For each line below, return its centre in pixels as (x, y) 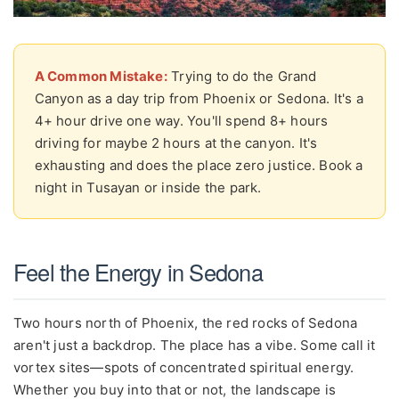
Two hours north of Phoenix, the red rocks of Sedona (186, 322)
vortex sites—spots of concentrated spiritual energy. (184, 367)
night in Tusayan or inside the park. (148, 187)
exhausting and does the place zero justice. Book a (199, 165)
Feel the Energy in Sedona (138, 272)
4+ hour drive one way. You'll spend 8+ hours (181, 120)
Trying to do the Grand (242, 76)
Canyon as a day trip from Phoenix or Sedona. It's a (199, 98)
